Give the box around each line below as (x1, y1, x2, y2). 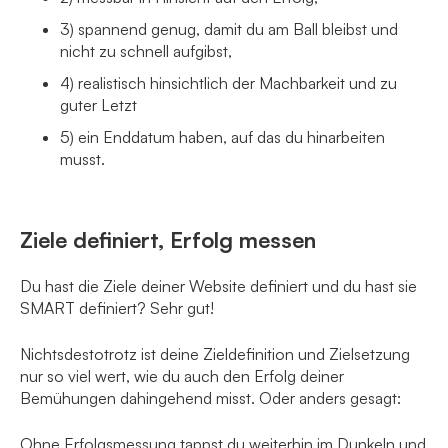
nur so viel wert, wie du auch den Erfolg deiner (20, 366, 344, 387)
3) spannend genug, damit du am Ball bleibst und (60, 19, 398, 40)
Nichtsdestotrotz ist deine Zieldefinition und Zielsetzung (20, 344, 410, 365)
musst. (60, 149, 105, 170)
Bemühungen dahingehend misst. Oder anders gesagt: (20, 388, 401, 409)
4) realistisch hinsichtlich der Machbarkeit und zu (60, 73, 397, 94)
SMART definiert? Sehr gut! (20, 298, 214, 319)
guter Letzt (60, 95, 137, 116)
